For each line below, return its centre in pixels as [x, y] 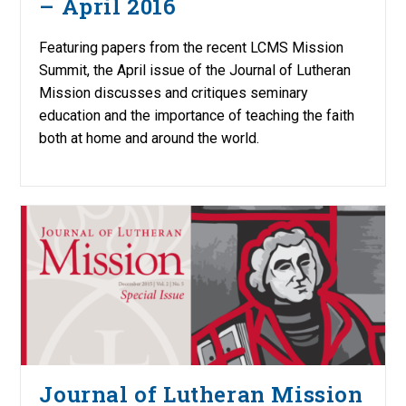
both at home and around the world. [150, 138]
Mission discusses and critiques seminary [174, 92]
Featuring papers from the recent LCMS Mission [192, 47]
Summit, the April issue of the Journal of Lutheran [195, 70]
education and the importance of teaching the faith [197, 115]
